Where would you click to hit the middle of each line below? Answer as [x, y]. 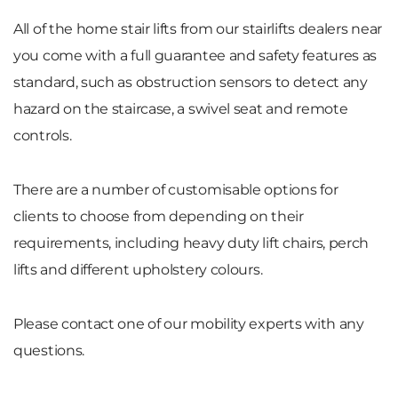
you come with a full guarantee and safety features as [195, 55]
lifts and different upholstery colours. [138, 269]
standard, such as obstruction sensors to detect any [191, 82]
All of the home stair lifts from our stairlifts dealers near [198, 28]
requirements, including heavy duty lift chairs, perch [191, 243]
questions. [49, 350]
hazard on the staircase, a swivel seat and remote [181, 108]
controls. [43, 135]
